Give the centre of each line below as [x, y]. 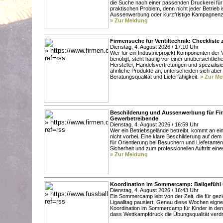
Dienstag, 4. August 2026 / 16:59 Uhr [154, 124]
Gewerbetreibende [134, 118]
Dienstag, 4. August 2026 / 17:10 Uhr [154, 47]
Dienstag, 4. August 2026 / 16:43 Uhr [154, 190]
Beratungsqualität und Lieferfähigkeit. [155, 76]
